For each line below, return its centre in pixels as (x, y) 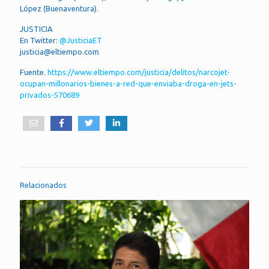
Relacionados (43, 185)
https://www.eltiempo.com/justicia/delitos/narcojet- (138, 72)
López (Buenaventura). (60, 8)
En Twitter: (40, 40)
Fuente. (33, 72)
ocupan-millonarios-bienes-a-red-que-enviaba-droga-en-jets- (128, 83)
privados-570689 (50, 95)
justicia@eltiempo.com (59, 52)
